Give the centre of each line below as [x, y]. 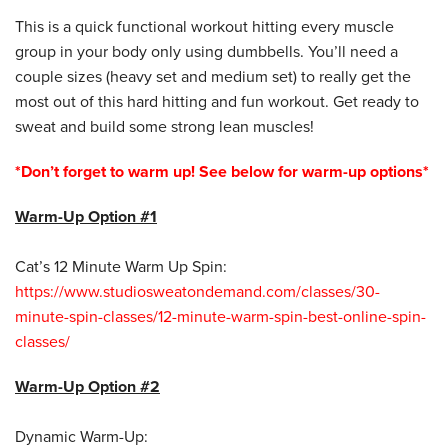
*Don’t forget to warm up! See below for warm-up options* [222, 171]
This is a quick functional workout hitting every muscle [204, 26]
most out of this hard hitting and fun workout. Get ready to [217, 101]
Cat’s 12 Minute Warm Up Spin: [121, 266]
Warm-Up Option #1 [86, 216]
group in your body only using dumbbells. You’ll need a [206, 51]
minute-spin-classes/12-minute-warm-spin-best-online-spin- [220, 316]
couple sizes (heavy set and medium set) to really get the [213, 76]
